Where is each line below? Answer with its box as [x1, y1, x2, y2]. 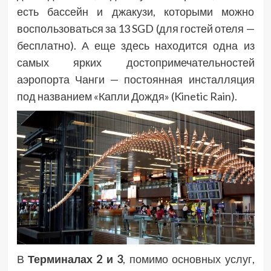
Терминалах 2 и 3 [27, 252, 123, 266]
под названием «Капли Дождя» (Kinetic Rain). [16, 90, 237, 103]
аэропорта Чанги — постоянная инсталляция [16, 73, 255, 87]
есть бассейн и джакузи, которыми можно [16, 5, 255, 19]
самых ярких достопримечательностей [16, 56, 255, 70]
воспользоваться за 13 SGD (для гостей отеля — [16, 22, 255, 36]
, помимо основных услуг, [123, 252, 255, 266]
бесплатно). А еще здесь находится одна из [16, 39, 255, 53]
